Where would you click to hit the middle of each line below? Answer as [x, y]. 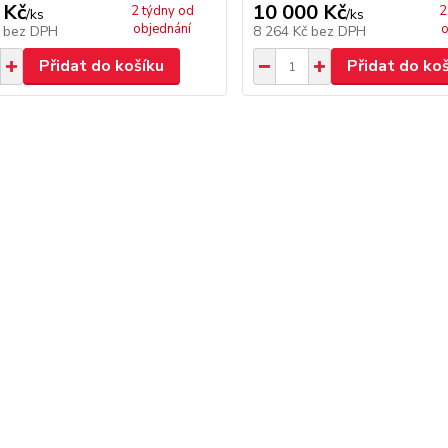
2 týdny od [162, 11]
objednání [162, 29]
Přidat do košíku [101, 66]
